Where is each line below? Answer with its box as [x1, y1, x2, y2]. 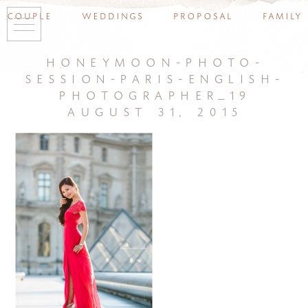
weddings [81, 5, 143, 24]
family [262, 5, 302, 24]
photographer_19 [58, 81, 250, 106]
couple [6, 5, 52, 24]
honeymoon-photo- [44, 48, 264, 73]
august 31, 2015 [66, 98, 242, 122]
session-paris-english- [23, 65, 285, 89]
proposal [173, 5, 232, 24]
